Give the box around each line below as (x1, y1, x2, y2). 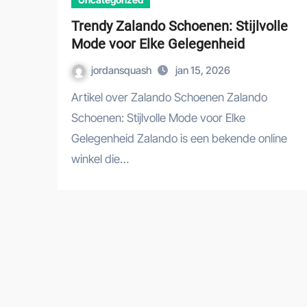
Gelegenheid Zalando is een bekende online (71, 132, 287, 145)
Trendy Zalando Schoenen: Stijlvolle (71, 18, 288, 34)
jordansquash (91, 64, 153, 77)
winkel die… (71, 152, 129, 166)
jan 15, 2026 (175, 64, 230, 77)
